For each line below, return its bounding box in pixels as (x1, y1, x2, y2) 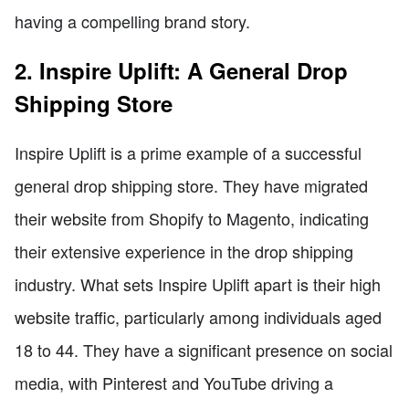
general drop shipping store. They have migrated (15, 173, 368, 197)
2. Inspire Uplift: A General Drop (15, 54, 348, 86)
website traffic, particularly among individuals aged (15, 304, 382, 329)
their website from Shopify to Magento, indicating (15, 205, 369, 230)
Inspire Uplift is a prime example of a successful (15, 140, 362, 164)
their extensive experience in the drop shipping (15, 238, 353, 263)
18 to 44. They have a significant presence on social (15, 337, 393, 362)
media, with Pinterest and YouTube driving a (15, 370, 333, 394)
